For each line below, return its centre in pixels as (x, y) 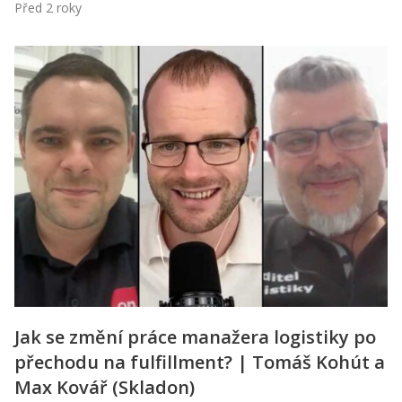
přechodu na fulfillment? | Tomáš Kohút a (200, 362)
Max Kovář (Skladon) (105, 387)
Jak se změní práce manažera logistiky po (195, 336)
